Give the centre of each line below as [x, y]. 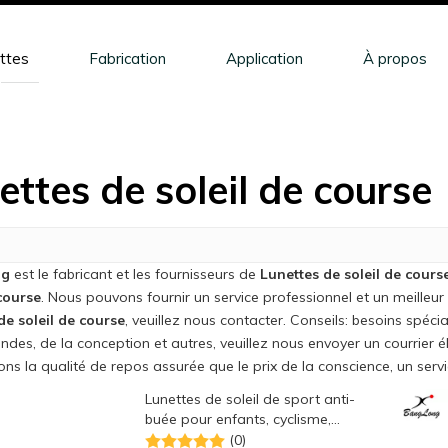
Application [264, 58]
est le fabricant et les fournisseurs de [135, 274]
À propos [394, 58]
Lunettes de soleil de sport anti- [250, 399]
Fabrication [127, 58]
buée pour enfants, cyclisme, [238, 419]
